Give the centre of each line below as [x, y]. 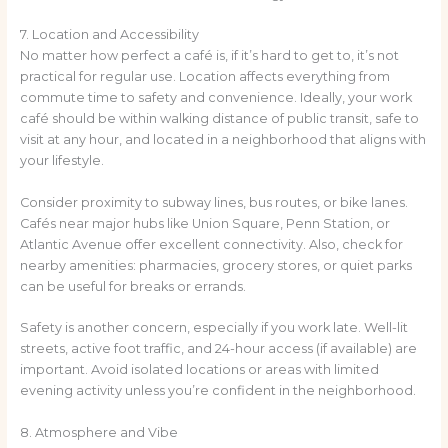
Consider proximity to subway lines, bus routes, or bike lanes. [213, 202]
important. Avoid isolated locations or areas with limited [199, 370]
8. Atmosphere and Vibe [98, 432]
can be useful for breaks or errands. [132, 286]
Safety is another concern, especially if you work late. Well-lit [213, 328]
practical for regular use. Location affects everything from [204, 77]
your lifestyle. [61, 161]
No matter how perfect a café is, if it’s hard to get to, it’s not [209, 56]
